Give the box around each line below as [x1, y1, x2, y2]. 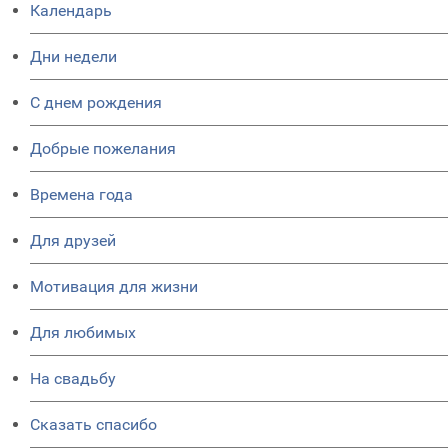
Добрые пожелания [30, 139, 176, 158]
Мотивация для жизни [30, 277, 198, 296]
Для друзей [30, 231, 116, 250]
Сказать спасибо [30, 415, 157, 434]
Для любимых [30, 323, 136, 342]
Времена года [30, 185, 133, 204]
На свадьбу [30, 369, 116, 388]
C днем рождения [30, 93, 162, 112]
